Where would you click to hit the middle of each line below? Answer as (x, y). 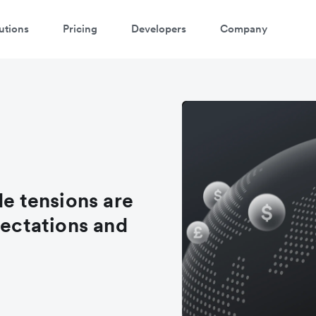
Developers (159, 28)
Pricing (80, 28)
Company (244, 28)
